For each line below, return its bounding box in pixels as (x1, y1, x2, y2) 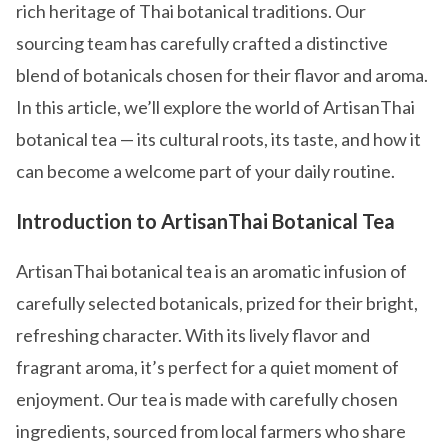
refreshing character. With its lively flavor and (16, 324, 370, 346)
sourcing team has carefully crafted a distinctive (16, 32, 388, 54)
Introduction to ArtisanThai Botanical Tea (16, 209, 395, 233)
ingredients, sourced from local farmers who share (16, 420, 406, 442)
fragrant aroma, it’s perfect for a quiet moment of (16, 356, 399, 378)
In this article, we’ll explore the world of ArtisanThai (16, 96, 415, 118)
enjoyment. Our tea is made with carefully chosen (16, 388, 398, 410)
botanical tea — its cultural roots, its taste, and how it (16, 128, 421, 150)
